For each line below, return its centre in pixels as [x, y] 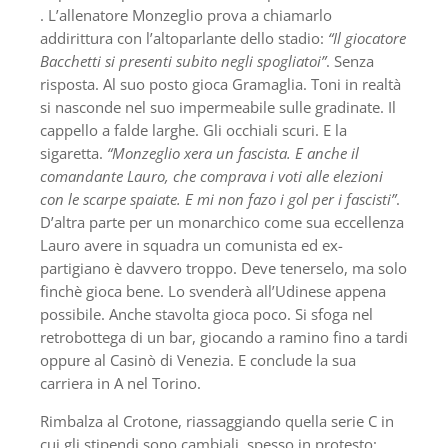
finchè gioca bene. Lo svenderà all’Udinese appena [213, 291]
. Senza [350, 61]
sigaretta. [71, 153]
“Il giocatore [367, 38]
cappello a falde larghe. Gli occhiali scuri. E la [193, 130]
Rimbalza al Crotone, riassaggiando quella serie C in [217, 421]
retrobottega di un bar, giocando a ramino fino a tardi [224, 337]
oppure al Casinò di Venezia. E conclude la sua [198, 360]
